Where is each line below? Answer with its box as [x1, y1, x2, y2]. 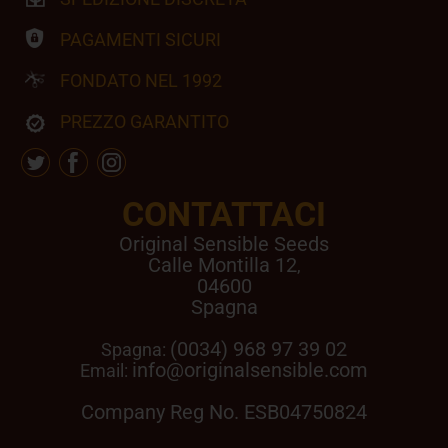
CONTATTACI [122, 194, 326, 234]
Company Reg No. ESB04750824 [81, 400, 367, 424]
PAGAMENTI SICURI [60, 29, 221, 50]
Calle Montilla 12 [147, 253, 297, 277]
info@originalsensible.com [132, 358, 368, 382]
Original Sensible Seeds [119, 232, 329, 256]
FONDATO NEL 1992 [60, 70, 222, 91]
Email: [80, 360, 132, 381]
